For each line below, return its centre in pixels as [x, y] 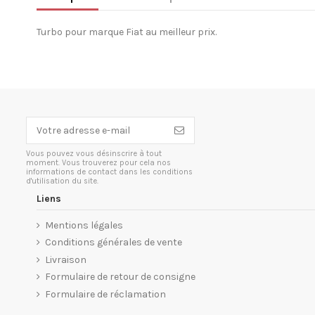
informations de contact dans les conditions [109, 172]
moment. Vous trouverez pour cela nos [98, 163]
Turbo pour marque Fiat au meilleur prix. [127, 32]
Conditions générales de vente [114, 243]
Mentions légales [84, 225]
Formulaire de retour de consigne [120, 277]
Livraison [66, 259]
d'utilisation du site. [62, 181]
